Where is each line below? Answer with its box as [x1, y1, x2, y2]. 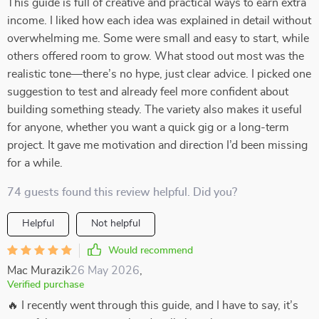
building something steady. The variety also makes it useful [7, 104, 302, 115]
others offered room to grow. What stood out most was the [7, 51, 304, 62]
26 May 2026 [70, 265, 140, 276]
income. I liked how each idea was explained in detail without [7, 15, 311, 26]
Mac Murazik [7, 265, 70, 276]
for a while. [7, 157, 63, 169]
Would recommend [108, 246, 193, 256]
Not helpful [91, 219, 140, 229]
